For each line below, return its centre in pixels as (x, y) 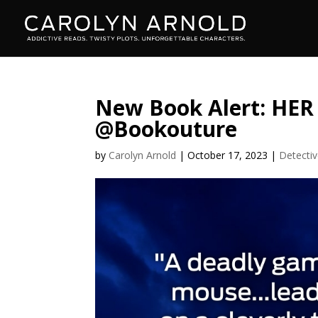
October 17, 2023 (228, 155)
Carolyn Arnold (143, 155)
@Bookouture (166, 129)
